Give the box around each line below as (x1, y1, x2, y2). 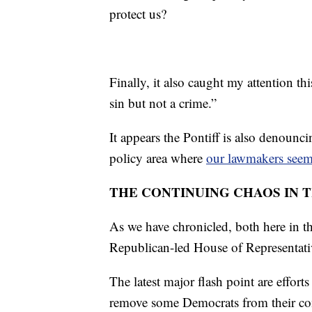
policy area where (109, 149, 206, 167)
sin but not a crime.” (109, 94, 217, 112)
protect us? (109, 5, 166, 23)
